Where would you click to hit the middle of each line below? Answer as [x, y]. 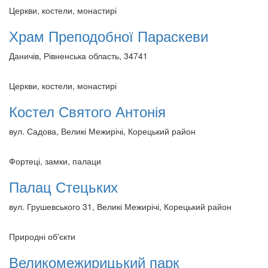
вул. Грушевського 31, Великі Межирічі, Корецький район [120, 206]
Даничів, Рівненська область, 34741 [78, 55]
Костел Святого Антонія [87, 111]
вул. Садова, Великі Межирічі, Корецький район [102, 131]
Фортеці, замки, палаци [55, 161]
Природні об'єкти [42, 236]
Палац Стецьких [63, 186]
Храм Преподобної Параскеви [109, 35]
